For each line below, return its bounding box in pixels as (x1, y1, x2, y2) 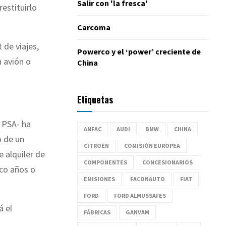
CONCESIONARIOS (142, 158, 193, 166)
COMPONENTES (84, 158, 127, 166)
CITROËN (84, 141, 109, 149)
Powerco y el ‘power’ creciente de (77, 46, 201, 56)
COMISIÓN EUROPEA (124, 141, 180, 149)
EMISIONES (84, 175, 115, 183)
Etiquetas (77, 92, 113, 106)
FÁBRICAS (84, 208, 110, 216)
